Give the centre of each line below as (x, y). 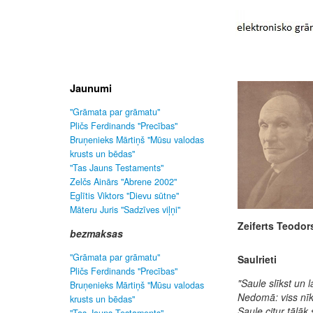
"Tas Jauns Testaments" (117, 168)
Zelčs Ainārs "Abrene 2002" (123, 182)
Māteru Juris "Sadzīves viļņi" (125, 210)
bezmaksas (96, 233)
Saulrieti (257, 259)
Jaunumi (91, 88)
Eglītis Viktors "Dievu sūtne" (124, 196)
